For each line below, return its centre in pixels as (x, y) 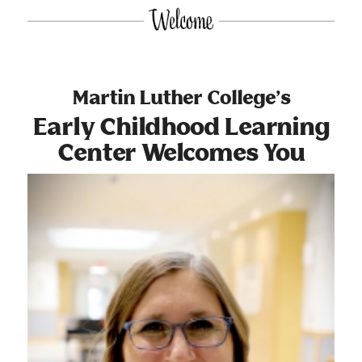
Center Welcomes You (181, 154)
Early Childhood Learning (181, 128)
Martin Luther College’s (181, 99)
